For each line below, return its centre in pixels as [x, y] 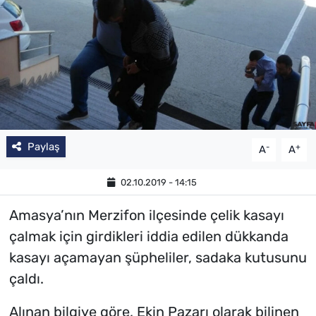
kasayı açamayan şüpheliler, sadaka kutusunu [158, 258]
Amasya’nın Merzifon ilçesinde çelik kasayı [146, 215]
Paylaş [43, 147]
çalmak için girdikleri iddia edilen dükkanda [148, 237]
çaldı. [26, 279]
